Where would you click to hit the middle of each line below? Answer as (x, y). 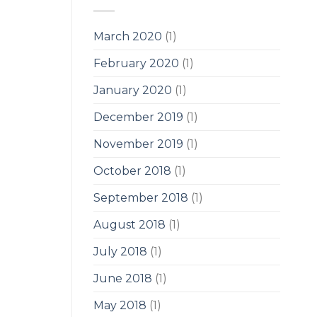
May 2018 (120, 306)
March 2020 (128, 37)
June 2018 (123, 279)
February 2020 (136, 64)
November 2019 (138, 144)
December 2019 (138, 117)
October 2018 (132, 171)
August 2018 (129, 225)
